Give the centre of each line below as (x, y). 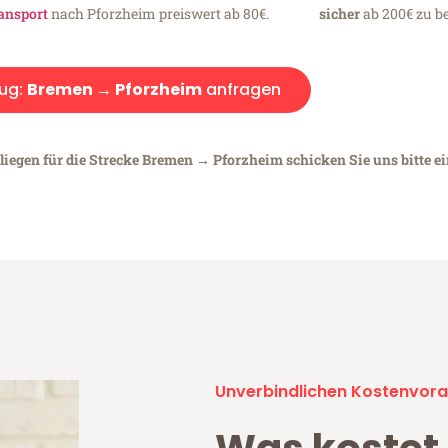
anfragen (241, 89)
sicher (339, 13)
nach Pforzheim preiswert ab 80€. (159, 13)
